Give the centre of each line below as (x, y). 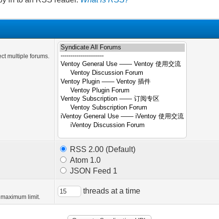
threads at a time (111, 191)
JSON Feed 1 (93, 171)
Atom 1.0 (85, 160)
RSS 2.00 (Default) (102, 149)
